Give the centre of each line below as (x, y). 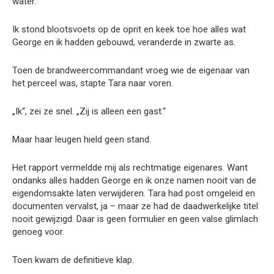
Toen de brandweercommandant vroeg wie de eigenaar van (131, 71)
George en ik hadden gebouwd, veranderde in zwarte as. (124, 43)
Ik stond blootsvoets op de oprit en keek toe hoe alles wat (129, 30)
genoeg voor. (38, 232)
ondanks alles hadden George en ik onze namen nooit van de (134, 181)
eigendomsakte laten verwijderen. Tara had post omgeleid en (134, 194)
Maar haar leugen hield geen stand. (82, 140)
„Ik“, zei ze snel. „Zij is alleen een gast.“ (89, 112)
